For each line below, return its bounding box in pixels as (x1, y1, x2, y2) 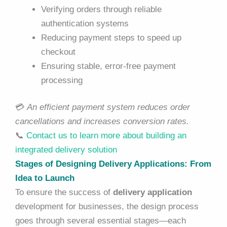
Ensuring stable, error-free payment (41, 61, 176, 71)
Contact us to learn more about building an (26, 131, 186, 141)
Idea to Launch (15, 173, 74, 183)
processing (41, 75, 83, 85)
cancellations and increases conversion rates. (15, 117, 189, 127)
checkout (41, 47, 75, 57)
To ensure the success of (15, 187, 110, 198)
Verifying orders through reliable (41, 4, 162, 14)
